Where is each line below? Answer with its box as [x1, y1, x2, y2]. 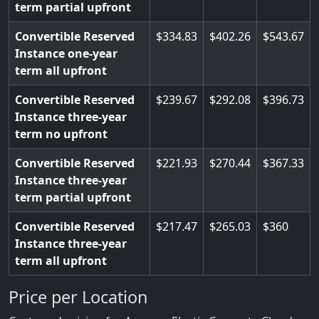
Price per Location [9, 286, 148, 308]
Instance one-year [15, 46, 117, 61]
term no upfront [15, 126, 108, 142]
